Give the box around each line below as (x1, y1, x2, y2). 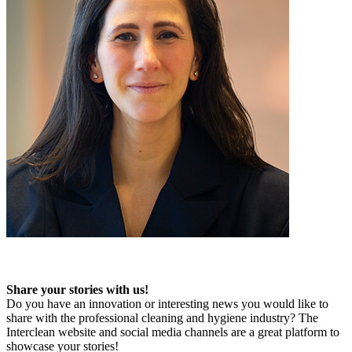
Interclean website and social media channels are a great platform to (6, 325, 339, 339)
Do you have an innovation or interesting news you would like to (6, 297, 328, 311)
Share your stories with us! (6, 283, 148, 297)
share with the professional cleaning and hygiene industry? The (6, 311, 318, 325)
